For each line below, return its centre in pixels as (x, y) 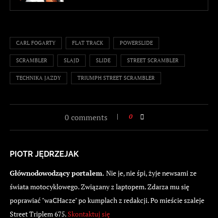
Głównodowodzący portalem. (58, 173)
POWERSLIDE (136, 43)
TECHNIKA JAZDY (38, 78)
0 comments (86, 117)
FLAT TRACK (88, 43)
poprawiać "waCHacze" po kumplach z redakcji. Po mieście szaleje (107, 200)
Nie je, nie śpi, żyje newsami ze (151, 173)
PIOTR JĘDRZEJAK (44, 154)
